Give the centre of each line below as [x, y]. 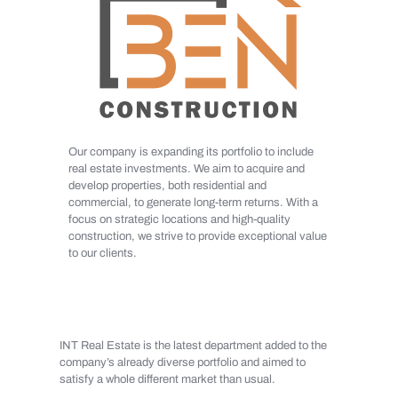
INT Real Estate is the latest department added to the [193, 346]
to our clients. [102, 254]
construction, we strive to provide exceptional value [197, 237]
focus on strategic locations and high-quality [179, 220]
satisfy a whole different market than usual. [167, 380]
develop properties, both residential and [167, 186]
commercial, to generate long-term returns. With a [193, 203]
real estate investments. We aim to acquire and [186, 169]
